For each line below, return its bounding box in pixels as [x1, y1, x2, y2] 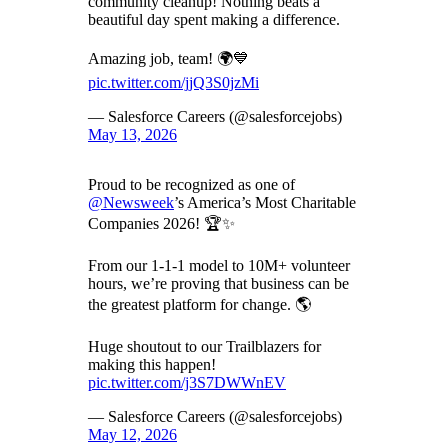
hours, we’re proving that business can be [88, 274, 349, 292]
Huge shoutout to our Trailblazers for [88, 337, 321, 355]
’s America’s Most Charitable [174, 193, 356, 211]
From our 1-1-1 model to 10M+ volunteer [88, 256, 350, 274]
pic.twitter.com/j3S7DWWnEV [88, 373, 286, 391]
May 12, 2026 [88, 425, 177, 443]
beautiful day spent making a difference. [88, 10, 340, 28]
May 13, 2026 [88, 125, 177, 143]
